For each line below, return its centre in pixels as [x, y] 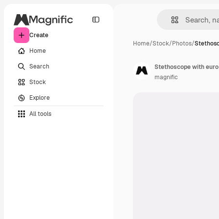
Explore [40, 98]
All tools [40, 114]
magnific [166, 77]
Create [39, 35]
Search [39, 66]
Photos [182, 44]
